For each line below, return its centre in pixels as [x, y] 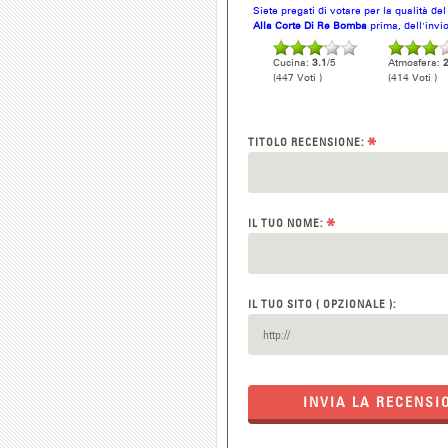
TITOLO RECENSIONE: [307, 142]
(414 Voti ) [412, 78]
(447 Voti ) [297, 78]
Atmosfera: [415, 63]
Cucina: [292, 63]
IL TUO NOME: [287, 223]
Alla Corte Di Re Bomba [310, 26]
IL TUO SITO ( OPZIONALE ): [322, 304]
